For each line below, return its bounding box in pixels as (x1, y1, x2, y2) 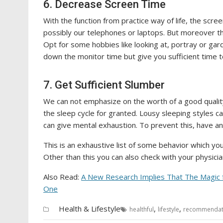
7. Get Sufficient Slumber (43, 79, 165, 92)
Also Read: (43, 172, 81, 182)
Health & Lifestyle (59, 204, 120, 214)
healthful (129, 205, 154, 214)
